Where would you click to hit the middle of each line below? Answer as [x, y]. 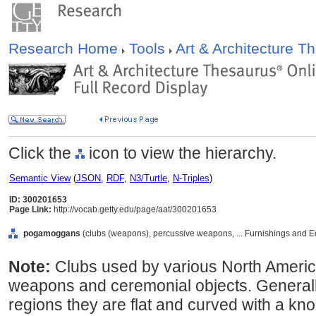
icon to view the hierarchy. [181, 153]
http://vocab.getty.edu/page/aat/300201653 [134, 209]
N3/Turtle [148, 178]
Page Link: [30, 209]
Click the [42, 153]
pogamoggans [52, 233]
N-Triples [191, 178]
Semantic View [40, 178]
